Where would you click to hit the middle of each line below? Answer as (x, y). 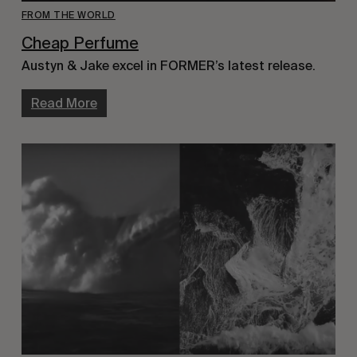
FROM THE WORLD (68, 16)
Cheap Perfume (80, 43)
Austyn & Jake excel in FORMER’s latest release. (168, 66)
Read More (64, 104)
